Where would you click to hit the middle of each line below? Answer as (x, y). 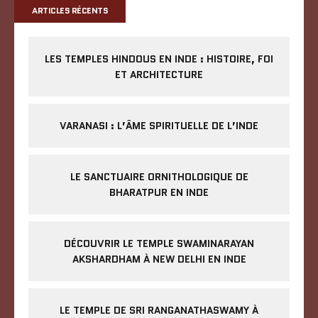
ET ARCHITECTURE (159, 74)
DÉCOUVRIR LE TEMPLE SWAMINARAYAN (159, 243)
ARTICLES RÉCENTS (70, 10)
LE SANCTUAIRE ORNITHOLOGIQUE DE (159, 176)
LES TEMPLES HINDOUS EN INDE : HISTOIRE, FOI (159, 59)
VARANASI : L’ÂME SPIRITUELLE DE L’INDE (159, 125)
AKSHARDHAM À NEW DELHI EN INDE (159, 259)
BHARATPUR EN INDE (159, 192)
